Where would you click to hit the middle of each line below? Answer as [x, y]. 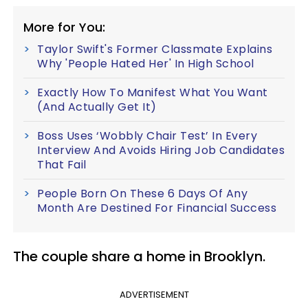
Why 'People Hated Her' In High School [146, 63]
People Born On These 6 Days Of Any [142, 193]
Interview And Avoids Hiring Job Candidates [161, 150]
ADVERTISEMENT [154, 294]
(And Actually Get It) [97, 107]
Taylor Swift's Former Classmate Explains [155, 49]
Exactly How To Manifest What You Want [153, 92]
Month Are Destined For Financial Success [157, 208]
